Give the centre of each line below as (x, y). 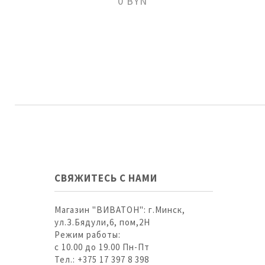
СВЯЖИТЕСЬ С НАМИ (106, 178)
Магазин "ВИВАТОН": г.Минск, (120, 210)
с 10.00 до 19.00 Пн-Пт (102, 247)
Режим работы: (88, 235)
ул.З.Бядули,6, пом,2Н (102, 222)
